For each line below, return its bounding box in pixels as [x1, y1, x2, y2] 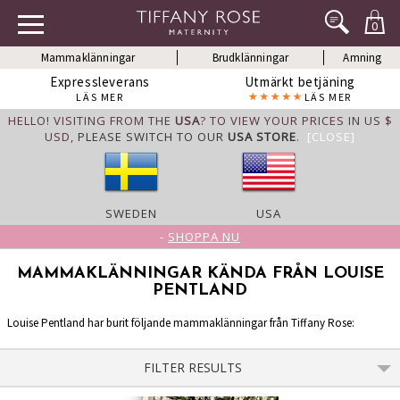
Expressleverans [50, 73, 150, 90]
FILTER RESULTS [144, 359, 242, 376]
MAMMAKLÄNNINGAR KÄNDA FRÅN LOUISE [16, 265, 384, 282]
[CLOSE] [307, 129, 355, 145]
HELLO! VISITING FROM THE [7, 112, 175, 129]
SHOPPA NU [168, 229, 240, 245]
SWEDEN [105, 205, 157, 221]
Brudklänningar [212, 50, 289, 65]
